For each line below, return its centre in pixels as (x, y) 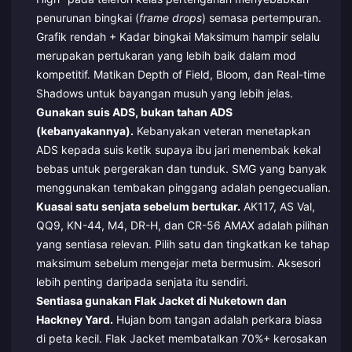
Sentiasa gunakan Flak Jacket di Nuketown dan (161, 300)
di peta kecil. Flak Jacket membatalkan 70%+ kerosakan (181, 338)
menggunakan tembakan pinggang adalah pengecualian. (183, 187)
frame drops (170, 17)
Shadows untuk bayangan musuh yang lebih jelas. (164, 93)
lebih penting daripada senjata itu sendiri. (142, 281)
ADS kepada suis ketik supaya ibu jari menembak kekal (178, 149)
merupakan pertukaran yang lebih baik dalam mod (166, 55)
